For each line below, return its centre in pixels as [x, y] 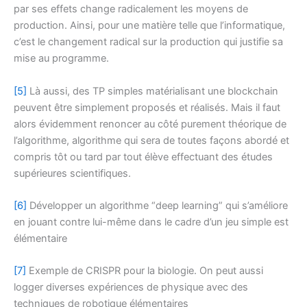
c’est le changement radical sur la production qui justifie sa [148, 42]
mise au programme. [61, 59]
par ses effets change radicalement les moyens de [131, 9]
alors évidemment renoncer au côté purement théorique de [150, 124]
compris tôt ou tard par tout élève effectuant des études [143, 157]
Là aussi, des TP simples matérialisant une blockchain [152, 91]
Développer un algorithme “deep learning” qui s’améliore [157, 205]
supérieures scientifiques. [72, 173]
